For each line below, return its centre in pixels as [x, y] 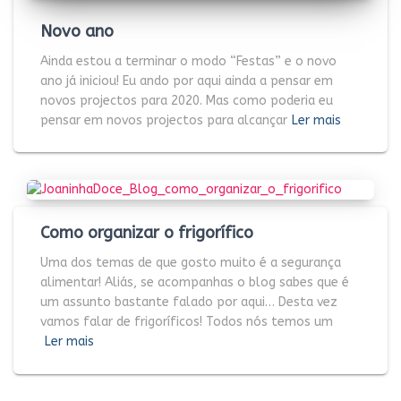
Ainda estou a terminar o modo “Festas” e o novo [188, 61]
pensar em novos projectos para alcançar [164, 120]
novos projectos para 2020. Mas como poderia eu [187, 100]
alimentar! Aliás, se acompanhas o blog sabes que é [195, 282]
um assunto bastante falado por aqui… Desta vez [189, 302]
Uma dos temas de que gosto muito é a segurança [191, 263]
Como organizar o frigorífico [147, 233]
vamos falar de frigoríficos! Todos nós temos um [187, 322]
